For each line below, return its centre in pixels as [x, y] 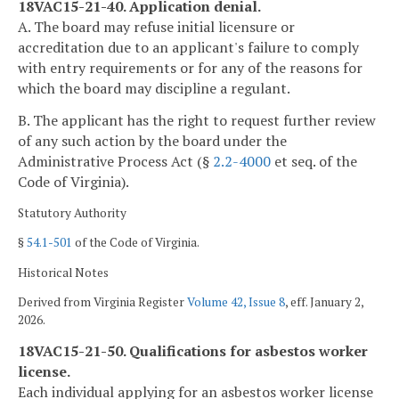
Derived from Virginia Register [102, 302]
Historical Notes [63, 272]
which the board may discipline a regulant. [154, 88]
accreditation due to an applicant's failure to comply [188, 47]
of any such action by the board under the [152, 140]
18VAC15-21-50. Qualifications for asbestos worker [193, 350]
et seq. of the [314, 161]
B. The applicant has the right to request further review [197, 120]
